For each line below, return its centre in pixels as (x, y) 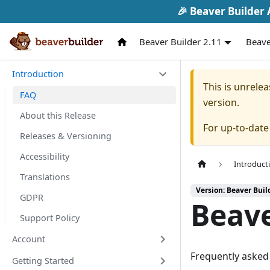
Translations (45, 177)
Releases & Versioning (66, 136)
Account (29, 239)
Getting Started (43, 261)
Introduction (38, 74)
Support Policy (50, 218)
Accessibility (45, 156)
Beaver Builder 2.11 (180, 42)
